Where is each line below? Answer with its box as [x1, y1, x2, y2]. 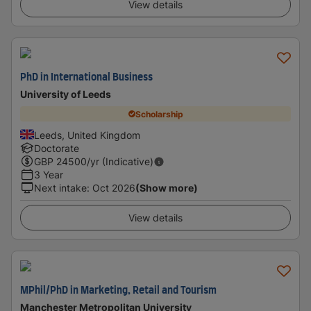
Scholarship [135, 108, 183, 119]
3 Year [34, 169, 63, 180]
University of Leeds [20, 88, 111, 100]
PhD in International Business [20, 73, 153, 83]
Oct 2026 [92, 182, 135, 194]
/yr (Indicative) [87, 155, 153, 167]
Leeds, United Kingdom [34, 129, 140, 141]
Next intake [34, 182, 87, 194]
